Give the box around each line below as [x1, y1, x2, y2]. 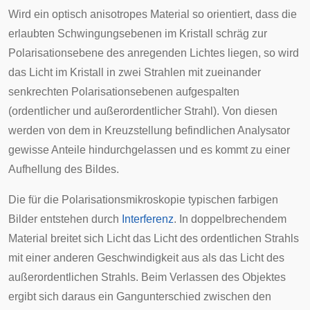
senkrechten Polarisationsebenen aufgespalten [8, 86, 239, 98]
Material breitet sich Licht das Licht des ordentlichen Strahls [8, 232, 299, 244]
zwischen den [201, 291, 271, 302]
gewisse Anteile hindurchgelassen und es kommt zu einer [8, 144, 290, 156]
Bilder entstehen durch [8, 213, 122, 225]
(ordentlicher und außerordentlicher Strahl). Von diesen [8, 105, 277, 117]
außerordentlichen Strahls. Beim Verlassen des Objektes [8, 271, 286, 283]
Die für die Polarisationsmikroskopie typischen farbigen [8, 194, 278, 206]
